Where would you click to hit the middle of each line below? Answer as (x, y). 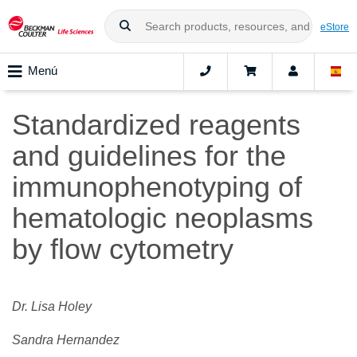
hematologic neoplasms (163, 218)
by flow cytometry (123, 249)
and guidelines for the (149, 156)
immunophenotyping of (157, 187)
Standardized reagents (156, 125)
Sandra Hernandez (66, 340)
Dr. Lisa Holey (52, 307)
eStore (335, 26)
